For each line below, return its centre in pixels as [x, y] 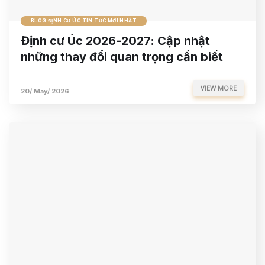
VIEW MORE [218, 88]
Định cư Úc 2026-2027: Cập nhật [115, 41]
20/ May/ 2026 [45, 91]
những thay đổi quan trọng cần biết [122, 56]
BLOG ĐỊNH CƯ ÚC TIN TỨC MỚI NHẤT [84, 20]
